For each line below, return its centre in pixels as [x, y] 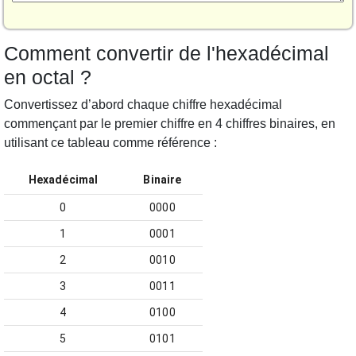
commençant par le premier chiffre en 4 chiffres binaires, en [170, 124]
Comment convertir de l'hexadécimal [166, 53]
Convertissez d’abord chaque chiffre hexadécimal [143, 104]
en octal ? [48, 77]
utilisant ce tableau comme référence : [110, 143]
